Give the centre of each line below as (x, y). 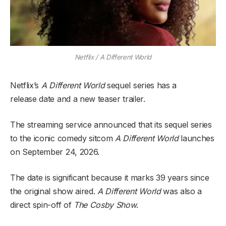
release (23, 99)
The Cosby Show (105, 205)
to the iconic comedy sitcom (63, 138)
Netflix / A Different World (113, 57)
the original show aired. (54, 191)
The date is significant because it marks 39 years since (110, 177)
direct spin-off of (42, 205)
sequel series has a (142, 85)
